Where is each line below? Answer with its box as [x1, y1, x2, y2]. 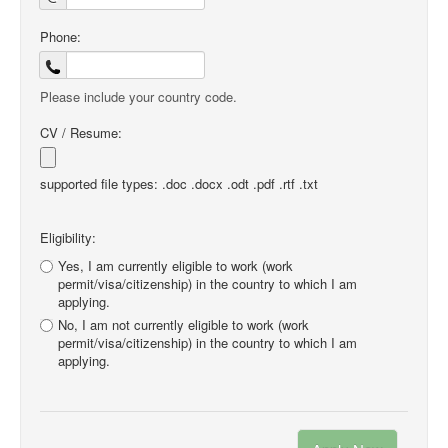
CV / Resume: [40, 123, 122, 142]
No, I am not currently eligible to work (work [58, 315, 309, 334]
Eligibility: [40, 228, 96, 247]
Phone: [40, 27, 81, 46]
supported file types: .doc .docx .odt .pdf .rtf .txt [40, 174, 318, 193]
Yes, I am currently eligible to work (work [58, 256, 293, 275]
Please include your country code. [40, 87, 237, 106]
